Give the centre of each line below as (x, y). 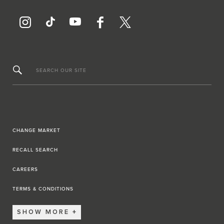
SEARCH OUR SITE (61, 71)
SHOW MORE (43, 212)
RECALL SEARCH (35, 150)
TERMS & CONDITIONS (43, 189)
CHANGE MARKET (36, 130)
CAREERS (25, 169)
